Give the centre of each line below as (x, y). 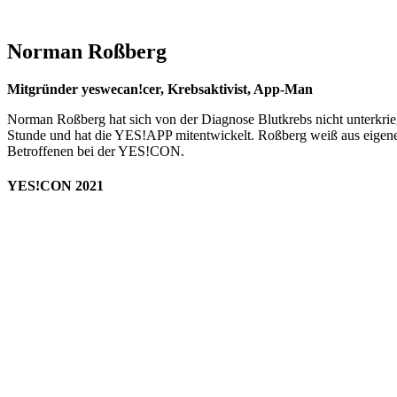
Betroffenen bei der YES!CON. (96, 151)
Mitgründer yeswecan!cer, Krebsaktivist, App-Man (160, 89)
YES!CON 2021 (55, 185)
